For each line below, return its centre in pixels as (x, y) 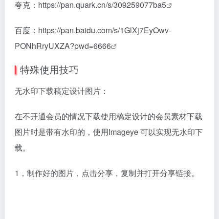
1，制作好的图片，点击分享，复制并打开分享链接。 (107, 173)
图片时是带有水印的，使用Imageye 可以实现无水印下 (109, 131)
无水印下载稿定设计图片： (62, 90)
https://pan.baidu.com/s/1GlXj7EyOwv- (105, 30)
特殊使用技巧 (49, 69)
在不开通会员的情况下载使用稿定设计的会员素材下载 (109, 116)
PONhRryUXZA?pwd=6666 (63, 45)
